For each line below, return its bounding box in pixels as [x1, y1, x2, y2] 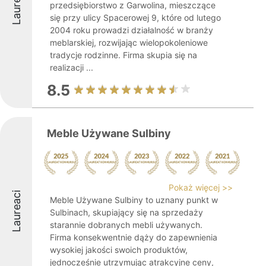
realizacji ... [50, 62, 93, 72]
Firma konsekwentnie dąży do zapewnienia [50, 232, 217, 242]
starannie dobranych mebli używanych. [50, 220, 202, 230]
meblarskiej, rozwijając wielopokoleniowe [50, 37, 208, 47]
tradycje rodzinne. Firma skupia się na [50, 50, 197, 60]
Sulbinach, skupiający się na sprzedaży [50, 207, 203, 217]
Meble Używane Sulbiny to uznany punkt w [50, 195, 218, 205]
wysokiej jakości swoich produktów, [50, 245, 188, 255]
